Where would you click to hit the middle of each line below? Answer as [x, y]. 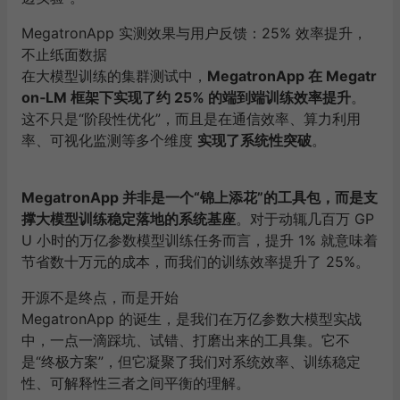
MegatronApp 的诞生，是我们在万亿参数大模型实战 [192, 318]
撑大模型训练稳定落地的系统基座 [129, 218]
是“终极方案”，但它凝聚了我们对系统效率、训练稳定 [191, 361]
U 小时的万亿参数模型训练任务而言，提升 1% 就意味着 [200, 240]
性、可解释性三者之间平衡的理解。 [136, 383]
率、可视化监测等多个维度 [109, 140]
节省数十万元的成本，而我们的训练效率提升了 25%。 [196, 261]
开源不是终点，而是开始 [100, 297]
